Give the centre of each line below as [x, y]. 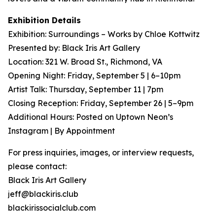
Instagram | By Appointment [61, 131]
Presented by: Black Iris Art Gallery [74, 48]
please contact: [37, 166]
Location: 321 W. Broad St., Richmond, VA [85, 62]
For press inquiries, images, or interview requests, [101, 152]
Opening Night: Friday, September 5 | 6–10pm [94, 75]
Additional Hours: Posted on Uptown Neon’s [91, 117]
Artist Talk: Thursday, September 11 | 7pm [86, 89]
